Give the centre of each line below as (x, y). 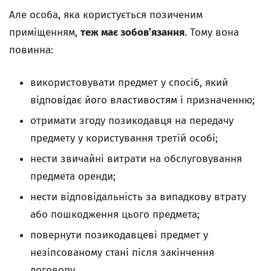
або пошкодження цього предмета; (115, 214)
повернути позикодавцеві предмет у (119, 235)
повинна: (31, 50)
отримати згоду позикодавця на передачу (132, 121)
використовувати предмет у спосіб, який (129, 83)
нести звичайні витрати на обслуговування (136, 159)
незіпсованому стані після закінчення (122, 253)
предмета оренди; (73, 176)
